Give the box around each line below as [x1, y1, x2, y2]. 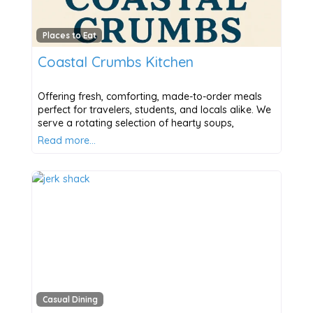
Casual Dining [42, 294, 98, 305]
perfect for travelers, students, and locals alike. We [37, 103, 271, 116]
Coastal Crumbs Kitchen [37, 52, 194, 71]
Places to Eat [42, 29, 96, 41]
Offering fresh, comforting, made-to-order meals [37, 89, 262, 103]
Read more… [37, 133, 96, 147]
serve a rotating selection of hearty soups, [37, 116, 234, 129]
